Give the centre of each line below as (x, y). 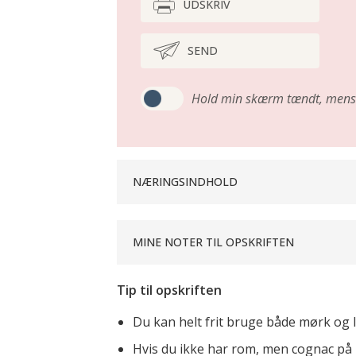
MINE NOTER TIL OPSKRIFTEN (213, 242)
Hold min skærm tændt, (257, 98)
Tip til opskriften (169, 290)
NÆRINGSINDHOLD (185, 181)
